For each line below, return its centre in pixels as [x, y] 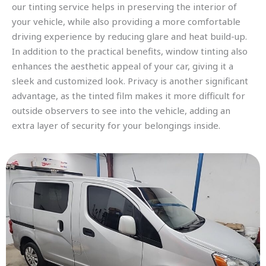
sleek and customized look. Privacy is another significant [130, 81]
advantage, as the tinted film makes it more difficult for [129, 96]
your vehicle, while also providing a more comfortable [126, 21]
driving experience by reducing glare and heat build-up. [129, 36]
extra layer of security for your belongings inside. [116, 125]
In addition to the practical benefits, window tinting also [130, 51]
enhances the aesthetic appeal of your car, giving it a [123, 66]
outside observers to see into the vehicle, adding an [121, 110]
